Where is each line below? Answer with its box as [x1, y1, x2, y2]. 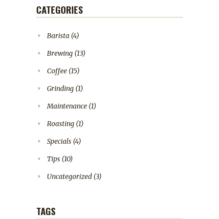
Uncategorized [47, 172, 92, 181]
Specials [47, 136, 71, 146]
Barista [47, 31, 69, 40]
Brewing [47, 48, 73, 58]
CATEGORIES [36, 2, 83, 16]
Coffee [47, 66, 67, 75]
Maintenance [47, 101, 87, 110]
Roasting [47, 119, 74, 128]
